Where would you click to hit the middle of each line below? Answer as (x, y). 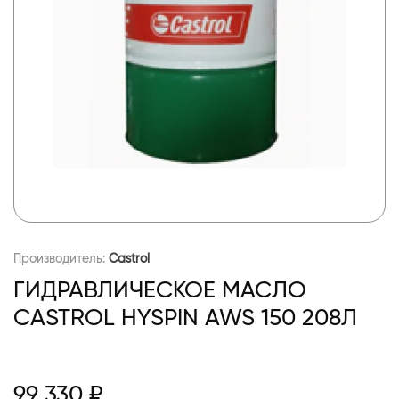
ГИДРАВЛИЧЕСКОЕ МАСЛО (160, 289)
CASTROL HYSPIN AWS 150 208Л (185, 317)
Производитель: (61, 258)
